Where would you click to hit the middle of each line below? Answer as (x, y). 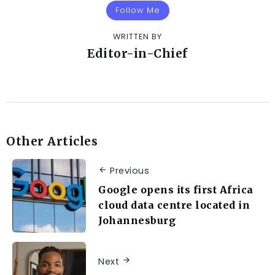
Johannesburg (137, 220)
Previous (130, 171)
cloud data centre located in (174, 205)
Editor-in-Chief (137, 54)
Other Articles (52, 141)
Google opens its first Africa (176, 189)
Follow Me (137, 10)
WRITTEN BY (137, 37)
